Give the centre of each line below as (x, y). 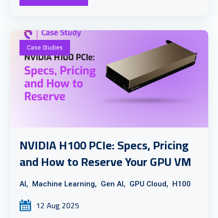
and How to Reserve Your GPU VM (105, 162)
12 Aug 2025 (58, 205)
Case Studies (45, 48)
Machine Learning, (64, 184)
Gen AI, (113, 184)
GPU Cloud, (149, 184)
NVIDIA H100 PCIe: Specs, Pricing (104, 145)
